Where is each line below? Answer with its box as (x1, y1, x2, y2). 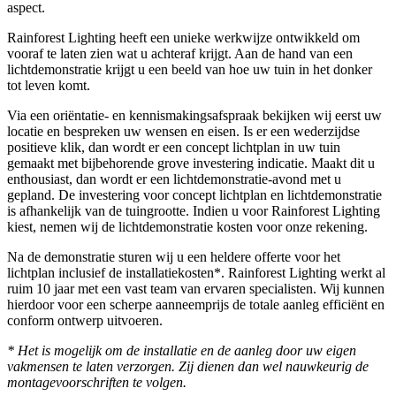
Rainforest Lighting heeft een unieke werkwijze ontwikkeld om (7, 29, 360, 45)
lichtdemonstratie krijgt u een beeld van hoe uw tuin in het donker (7, 61, 372, 77)
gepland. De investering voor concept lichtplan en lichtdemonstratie (7, 187, 382, 202)
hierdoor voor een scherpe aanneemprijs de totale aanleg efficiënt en (7, 296, 385, 312)
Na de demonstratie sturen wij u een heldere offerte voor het (7, 248, 340, 264)
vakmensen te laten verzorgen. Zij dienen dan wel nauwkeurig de (7, 358, 369, 374)
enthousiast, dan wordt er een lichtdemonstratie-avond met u (7, 171, 341, 187)
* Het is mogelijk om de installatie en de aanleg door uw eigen (7, 342, 356, 358)
